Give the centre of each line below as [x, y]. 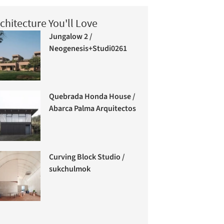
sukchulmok [70, 169]
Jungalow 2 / [71, 36]
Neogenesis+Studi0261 [88, 48]
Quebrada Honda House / [92, 96]
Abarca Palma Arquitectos [93, 108]
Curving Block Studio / [87, 157]
